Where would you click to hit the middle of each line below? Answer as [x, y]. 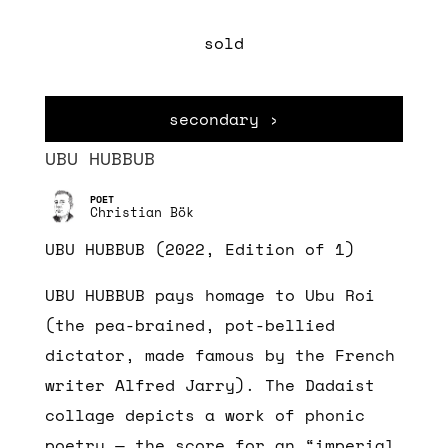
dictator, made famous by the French [219, 355]
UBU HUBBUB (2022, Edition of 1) [199, 249]
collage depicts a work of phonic [204, 415]
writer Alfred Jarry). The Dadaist [209, 385]
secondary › [223, 119]
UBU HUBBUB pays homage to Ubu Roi [209, 295]
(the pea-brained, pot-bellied [189, 325]
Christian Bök [141, 212]
